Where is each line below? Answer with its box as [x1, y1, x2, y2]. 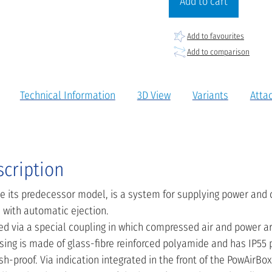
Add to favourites [187, 31, 244, 41]
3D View [137, 88, 171, 102]
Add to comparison [187, 47, 250, 57]
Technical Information [19, 88, 115, 102]
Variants [192, 88, 228, 102]
